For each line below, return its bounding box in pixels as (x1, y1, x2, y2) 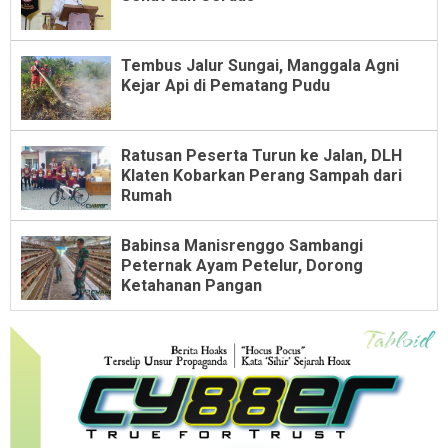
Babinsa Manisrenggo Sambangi (121, 235, 363, 255)
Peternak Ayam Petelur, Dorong (121, 255, 363, 275)
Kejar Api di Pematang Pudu (121, 75, 330, 95)
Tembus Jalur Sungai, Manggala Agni (121, 55, 399, 75)
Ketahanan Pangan (121, 275, 262, 295)
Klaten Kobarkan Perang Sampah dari (121, 165, 402, 185)
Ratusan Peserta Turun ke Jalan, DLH (121, 145, 402, 165)
